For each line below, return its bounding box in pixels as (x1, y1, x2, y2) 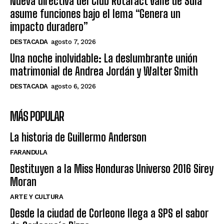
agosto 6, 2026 (51, 82, 95, 90)
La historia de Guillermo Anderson (10, 130, 146, 144)
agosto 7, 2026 (51, 37, 95, 45)
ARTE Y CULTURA (10, 192, 63, 200)
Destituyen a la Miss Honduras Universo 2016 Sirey (10, 161, 213, 175)
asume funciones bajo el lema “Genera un (10, 6, 180, 20)
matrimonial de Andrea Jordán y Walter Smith (10, 64, 198, 78)
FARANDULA (10, 148, 47, 156)
